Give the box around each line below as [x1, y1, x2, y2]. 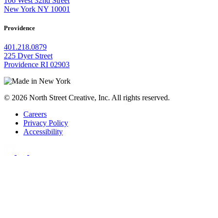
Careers [23, 110, 47, 118]
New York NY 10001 [4, 4, 70, 13]
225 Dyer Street [4, 52, 53, 60]
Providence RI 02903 [4, 60, 70, 69]
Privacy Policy [23, 119, 68, 127]
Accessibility [23, 127, 63, 136]
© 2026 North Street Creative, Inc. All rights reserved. [4, 93, 170, 102]
